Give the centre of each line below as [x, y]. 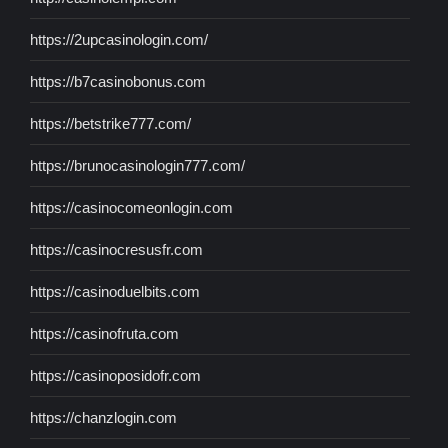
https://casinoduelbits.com [115, 292]
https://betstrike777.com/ [110, 124]
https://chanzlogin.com [103, 418]
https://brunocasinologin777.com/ [137, 166]
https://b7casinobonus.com [118, 82]
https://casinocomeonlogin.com [131, 208]
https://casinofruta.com [104, 334]
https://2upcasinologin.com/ [119, 40]
